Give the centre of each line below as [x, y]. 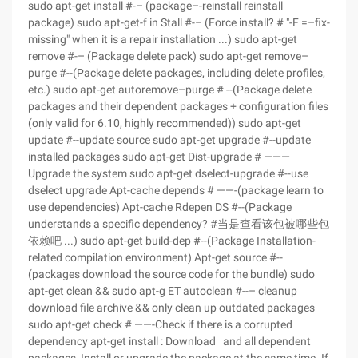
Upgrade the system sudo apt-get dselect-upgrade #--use [168, 173]
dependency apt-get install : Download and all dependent [169, 341]
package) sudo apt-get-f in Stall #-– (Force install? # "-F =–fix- [179, 22]
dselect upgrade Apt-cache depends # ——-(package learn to [176, 190]
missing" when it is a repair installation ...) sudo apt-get [163, 39]
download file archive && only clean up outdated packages [171, 308]
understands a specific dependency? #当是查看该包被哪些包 [179, 224]
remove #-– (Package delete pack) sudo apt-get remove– [168, 56]
